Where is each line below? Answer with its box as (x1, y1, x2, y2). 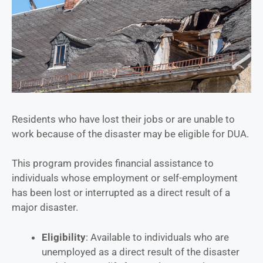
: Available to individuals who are (86, 231, 229, 243)
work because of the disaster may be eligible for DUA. (12, 127, 249, 140)
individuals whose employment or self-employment (12, 172, 238, 184)
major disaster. (12, 201, 78, 214)
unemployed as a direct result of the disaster (42, 245, 240, 258)
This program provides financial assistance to (12, 157, 214, 170)
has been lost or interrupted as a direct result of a (12, 187, 230, 199)
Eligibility (42, 231, 86, 243)
